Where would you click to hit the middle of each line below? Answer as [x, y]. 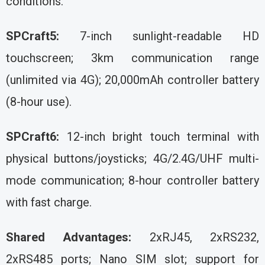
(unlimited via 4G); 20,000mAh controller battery [132, 80]
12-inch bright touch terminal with [159, 136]
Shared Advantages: [69, 237]
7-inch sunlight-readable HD [159, 36]
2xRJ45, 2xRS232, [195, 237]
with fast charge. [49, 202]
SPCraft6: [33, 136]
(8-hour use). [39, 101]
